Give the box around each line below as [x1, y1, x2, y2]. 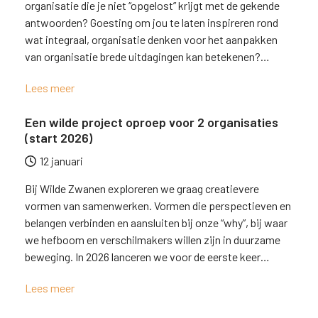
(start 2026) [24, 130, 92, 146]
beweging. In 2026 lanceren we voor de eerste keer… [24, 250, 270, 263]
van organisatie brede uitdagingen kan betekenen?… [24, 50, 270, 63]
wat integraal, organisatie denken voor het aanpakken [24, 33, 278, 46]
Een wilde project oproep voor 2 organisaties [24, 114, 278, 130]
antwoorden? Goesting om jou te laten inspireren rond [24, 16, 278, 29]
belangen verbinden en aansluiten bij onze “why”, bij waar [24, 216, 287, 229]
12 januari [39, 154, 83, 168]
